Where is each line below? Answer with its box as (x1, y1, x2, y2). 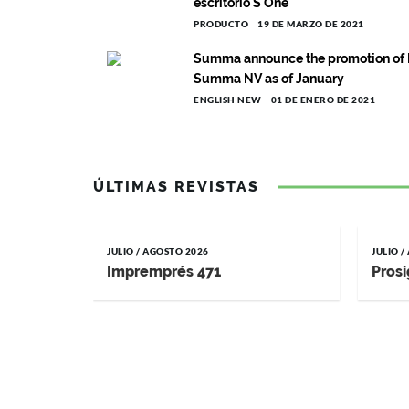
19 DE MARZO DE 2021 (257, 18, 364, 29)
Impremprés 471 (107, 263, 221, 280)
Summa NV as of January (194, 71, 344, 86)
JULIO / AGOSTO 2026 (107, 246, 209, 257)
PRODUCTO (194, 18, 248, 29)
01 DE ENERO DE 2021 (270, 94, 375, 105)
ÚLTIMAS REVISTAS (93, 178, 259, 195)
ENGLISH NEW (194, 94, 262, 105)
